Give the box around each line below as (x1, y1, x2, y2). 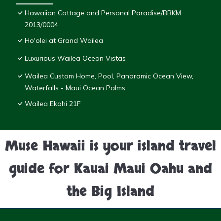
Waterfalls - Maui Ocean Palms (25, 83, 125, 93)
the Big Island (67, 183, 154, 201)
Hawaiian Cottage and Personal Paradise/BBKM (25, 8, 181, 18)
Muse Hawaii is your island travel (5, 138, 216, 156)
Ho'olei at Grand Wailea (25, 36, 103, 45)
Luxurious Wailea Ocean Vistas (25, 54, 126, 63)
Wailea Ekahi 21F (25, 99, 80, 109)
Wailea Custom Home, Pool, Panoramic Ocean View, (25, 72, 193, 81)
